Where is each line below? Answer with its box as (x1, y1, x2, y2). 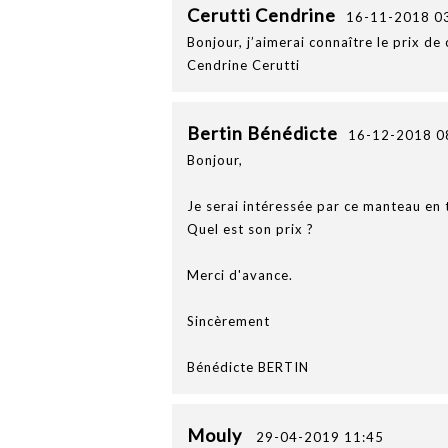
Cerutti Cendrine (187, 4, 336, 26)
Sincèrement (187, 313, 270, 329)
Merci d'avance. (187, 267, 293, 283)
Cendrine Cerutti (187, 57, 300, 73)
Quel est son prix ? (187, 221, 314, 237)
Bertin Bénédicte (187, 122, 338, 144)
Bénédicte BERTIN (187, 359, 309, 375)
